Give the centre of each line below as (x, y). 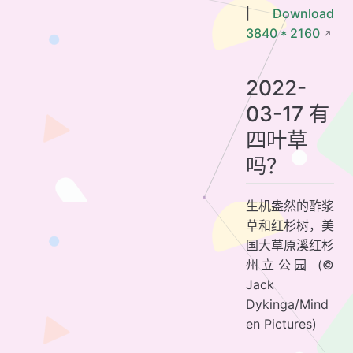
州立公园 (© (290, 264)
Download (303, 13)
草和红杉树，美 (290, 225)
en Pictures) (281, 323)
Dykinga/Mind (287, 304)
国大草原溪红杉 (290, 245)
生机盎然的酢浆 (290, 205)
